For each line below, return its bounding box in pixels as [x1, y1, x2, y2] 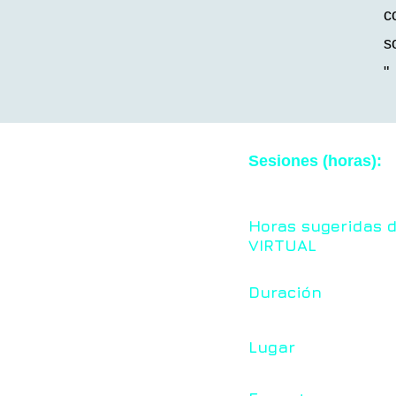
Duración [248, 282, 322, 301]
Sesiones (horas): [248, 151, 382, 170]
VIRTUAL [248, 235, 316, 255]
